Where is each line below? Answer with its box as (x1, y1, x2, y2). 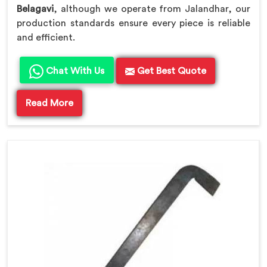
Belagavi (17, 4, 54, 14)
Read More (26, 98, 73, 108)
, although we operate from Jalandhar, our (54, 4, 250, 14)
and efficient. (17, 32, 75, 42)
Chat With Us (44, 66, 104, 76)
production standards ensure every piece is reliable (17, 18, 250, 28)
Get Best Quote (135, 66, 206, 76)
